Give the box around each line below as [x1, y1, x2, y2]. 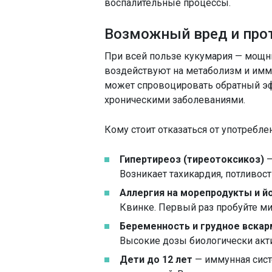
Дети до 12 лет [120, 254, 192, 265]
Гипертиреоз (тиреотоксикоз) [120, 154, 264, 165]
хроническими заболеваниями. [104, 94, 245, 106]
